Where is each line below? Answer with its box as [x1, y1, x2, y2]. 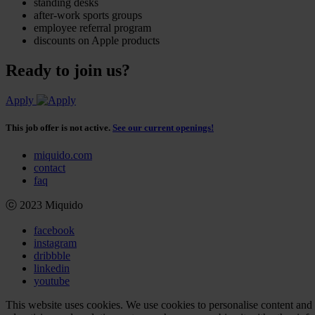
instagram [34, 237, 77, 250]
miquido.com [34, 149, 92, 162]
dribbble [34, 250, 70, 262]
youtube [34, 275, 70, 288]
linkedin [34, 262, 70, 275]
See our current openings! [112, 122, 214, 133]
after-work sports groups [34, 8, 142, 21]
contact [34, 162, 65, 174]
